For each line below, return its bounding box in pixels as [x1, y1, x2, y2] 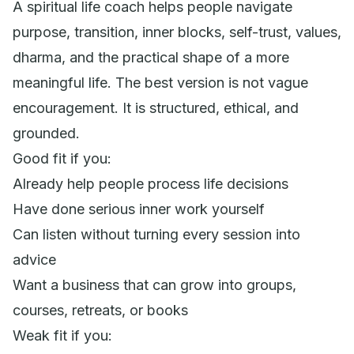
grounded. [13, 124, 80, 141]
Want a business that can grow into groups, [13, 276, 296, 293]
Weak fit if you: [13, 326, 112, 344]
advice [13, 250, 56, 268]
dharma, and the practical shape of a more [13, 48, 289, 66]
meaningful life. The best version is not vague [13, 73, 308, 91]
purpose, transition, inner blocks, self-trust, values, [13, 23, 341, 40]
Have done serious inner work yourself [13, 200, 265, 217]
